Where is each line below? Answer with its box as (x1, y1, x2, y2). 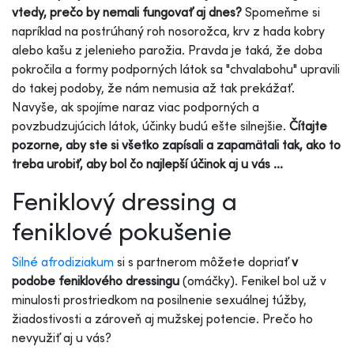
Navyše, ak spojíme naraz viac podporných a (12, 98, 259, 115)
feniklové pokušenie (12, 214, 232, 247)
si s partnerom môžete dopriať (114, 253, 292, 269)
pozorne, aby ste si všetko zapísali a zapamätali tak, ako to (12, 136, 341, 153)
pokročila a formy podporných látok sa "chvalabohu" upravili (12, 60, 340, 77)
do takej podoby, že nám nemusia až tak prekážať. (12, 79, 295, 96)
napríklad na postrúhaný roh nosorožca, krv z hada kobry (12, 22, 325, 39)
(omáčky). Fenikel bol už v (179, 272, 326, 288)
